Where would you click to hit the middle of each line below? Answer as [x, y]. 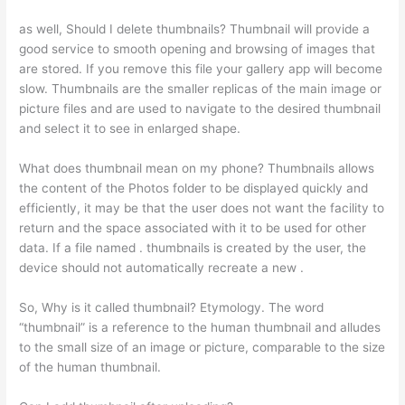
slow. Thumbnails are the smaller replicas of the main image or [201, 89]
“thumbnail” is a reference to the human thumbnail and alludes [200, 328]
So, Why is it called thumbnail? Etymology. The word [172, 308]
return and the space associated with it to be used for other [193, 228]
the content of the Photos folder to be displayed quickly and [194, 188]
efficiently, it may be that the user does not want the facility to [202, 208]
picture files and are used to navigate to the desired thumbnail [200, 109]
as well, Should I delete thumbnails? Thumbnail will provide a [195, 29]
